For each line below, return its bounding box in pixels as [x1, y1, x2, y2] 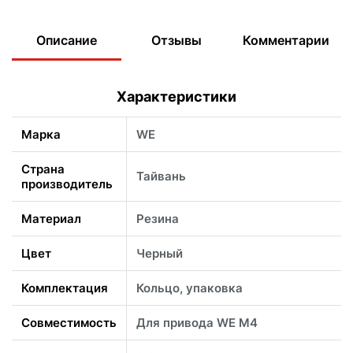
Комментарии [243, 32, 330, 48]
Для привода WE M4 [136, 315, 258, 331]
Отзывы [150, 32, 202, 48]
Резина [136, 211, 179, 227]
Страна [21, 162, 65, 177]
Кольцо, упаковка [136, 281, 243, 296]
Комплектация [21, 281, 108, 296]
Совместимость [21, 315, 117, 331]
